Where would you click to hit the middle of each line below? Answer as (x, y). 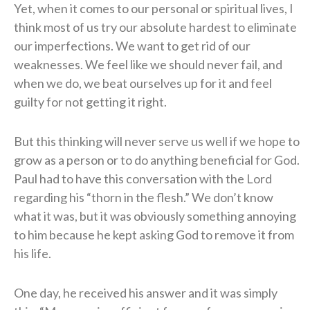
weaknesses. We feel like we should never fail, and (148, 64)
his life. (33, 253)
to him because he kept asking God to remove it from (154, 234)
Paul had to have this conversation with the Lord (143, 178)
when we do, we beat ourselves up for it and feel (143, 83)
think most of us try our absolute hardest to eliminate (155, 27)
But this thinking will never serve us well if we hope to (157, 141)
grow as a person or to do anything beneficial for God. (157, 159)
